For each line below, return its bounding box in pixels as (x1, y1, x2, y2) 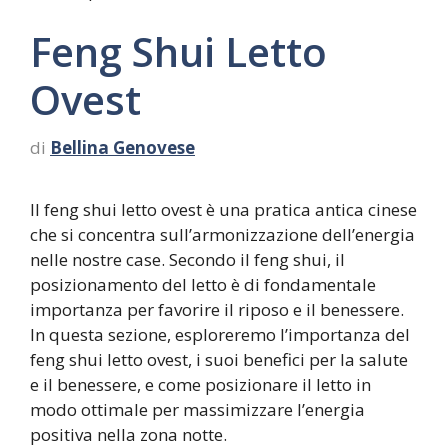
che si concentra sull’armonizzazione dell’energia (30, 222, 415, 246)
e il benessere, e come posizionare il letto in (30, 372, 371, 396)
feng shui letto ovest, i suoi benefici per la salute (30, 347, 408, 371)
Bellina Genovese (50, 135, 195, 159)
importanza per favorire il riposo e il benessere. (30, 297, 404, 321)
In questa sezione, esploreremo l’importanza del (30, 322, 410, 346)
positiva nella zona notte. (30, 422, 227, 446)
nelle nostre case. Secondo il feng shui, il (30, 247, 345, 271)
